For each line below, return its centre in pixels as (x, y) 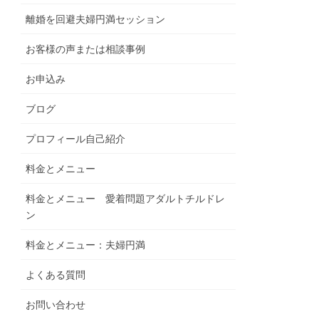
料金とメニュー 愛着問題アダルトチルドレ (126, 198)
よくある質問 (56, 274)
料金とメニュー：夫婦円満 (86, 245)
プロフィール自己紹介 (76, 138)
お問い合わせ (56, 304)
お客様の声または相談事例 (86, 49)
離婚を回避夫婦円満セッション (96, 19)
